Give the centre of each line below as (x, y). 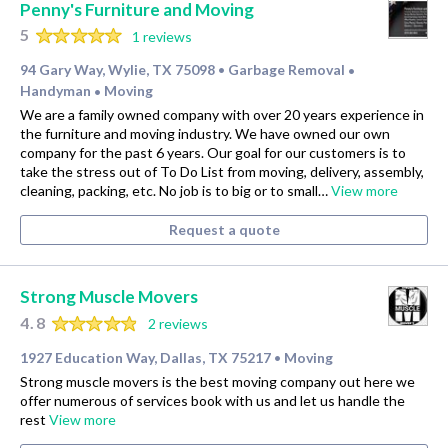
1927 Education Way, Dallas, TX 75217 (145, 357)
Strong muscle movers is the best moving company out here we (217, 381)
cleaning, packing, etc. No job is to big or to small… (175, 191)
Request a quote (224, 230)
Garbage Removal (288, 70)
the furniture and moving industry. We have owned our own (205, 134)
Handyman (57, 91)
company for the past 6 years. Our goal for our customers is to (213, 153)
